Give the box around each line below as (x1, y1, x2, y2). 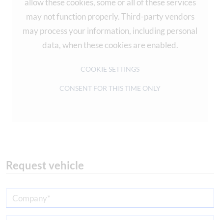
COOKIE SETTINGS (81, 65, 139, 74)
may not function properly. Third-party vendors (26, 11, 194, 22)
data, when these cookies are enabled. (42, 39, 178, 50)
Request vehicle (6, 158, 84, 172)
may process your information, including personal (23, 25, 197, 36)
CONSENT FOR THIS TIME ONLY (59, 84, 161, 93)
